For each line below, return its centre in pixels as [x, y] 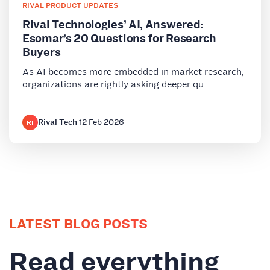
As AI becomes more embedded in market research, [133, 72]
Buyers [42, 52]
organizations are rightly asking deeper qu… [116, 84]
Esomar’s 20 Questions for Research [119, 39]
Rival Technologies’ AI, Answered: [113, 25]
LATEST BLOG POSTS [78, 224]
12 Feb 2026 [102, 122]
